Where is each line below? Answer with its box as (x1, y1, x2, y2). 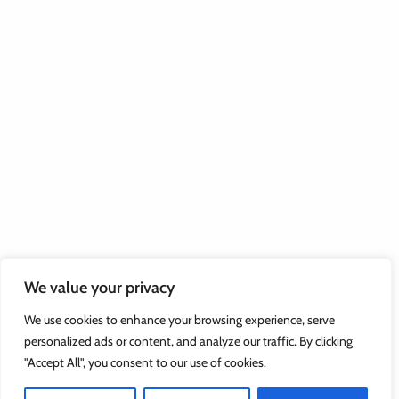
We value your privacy (24, 278, 175, 297)
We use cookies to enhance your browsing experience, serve (24, 312, 335, 328)
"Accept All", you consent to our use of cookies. (24, 354, 266, 370)
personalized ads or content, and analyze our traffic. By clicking (24, 333, 353, 349)
